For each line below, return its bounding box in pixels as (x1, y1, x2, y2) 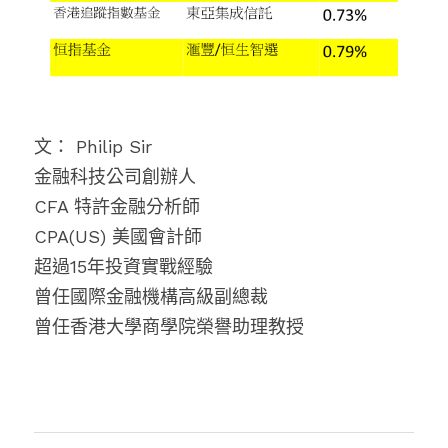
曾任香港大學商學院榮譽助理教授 (34, 315, 304, 337)
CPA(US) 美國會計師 (34, 225, 202, 247)
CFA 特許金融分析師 (34, 195, 200, 217)
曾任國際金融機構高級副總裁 (34, 285, 268, 307)
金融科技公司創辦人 (34, 165, 196, 187)
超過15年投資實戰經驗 (34, 255, 213, 277)
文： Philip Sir (34, 135, 152, 157)
